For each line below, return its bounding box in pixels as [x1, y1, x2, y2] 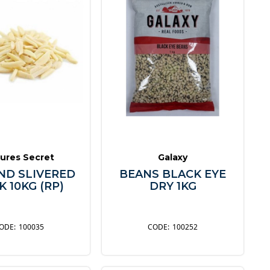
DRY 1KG [149, 179, 196, 193]
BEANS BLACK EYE [119, 167, 227, 181]
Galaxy [158, 151, 188, 163]
